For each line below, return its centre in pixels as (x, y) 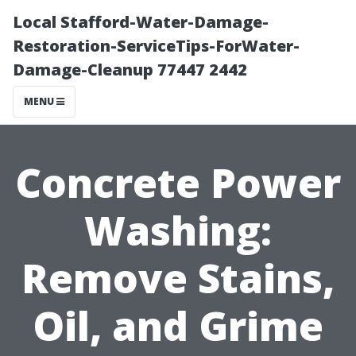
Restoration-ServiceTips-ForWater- (156, 46)
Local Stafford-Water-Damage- (141, 22)
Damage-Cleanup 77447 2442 (130, 70)
